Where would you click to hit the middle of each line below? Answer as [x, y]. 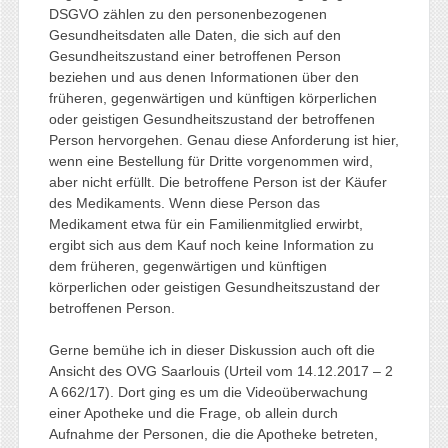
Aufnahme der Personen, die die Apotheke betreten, [213, 433]
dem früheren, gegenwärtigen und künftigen [187, 265]
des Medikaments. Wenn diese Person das [184, 202]
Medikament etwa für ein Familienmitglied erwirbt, [205, 223]
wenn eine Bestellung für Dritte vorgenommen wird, [210, 160]
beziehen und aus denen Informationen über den [203, 76]
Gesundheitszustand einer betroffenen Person [194, 55]
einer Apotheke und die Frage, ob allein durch [193, 412]
